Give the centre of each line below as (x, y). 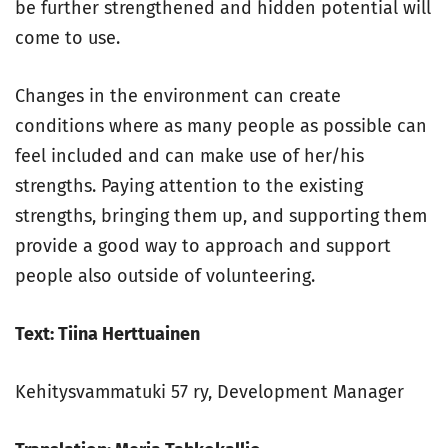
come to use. (67, 38)
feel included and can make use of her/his (189, 156)
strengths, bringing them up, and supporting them (221, 216)
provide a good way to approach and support (203, 246)
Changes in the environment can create (178, 96)
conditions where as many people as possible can (221, 126)
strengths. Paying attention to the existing (189, 186)
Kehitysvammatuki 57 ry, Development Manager (209, 392)
